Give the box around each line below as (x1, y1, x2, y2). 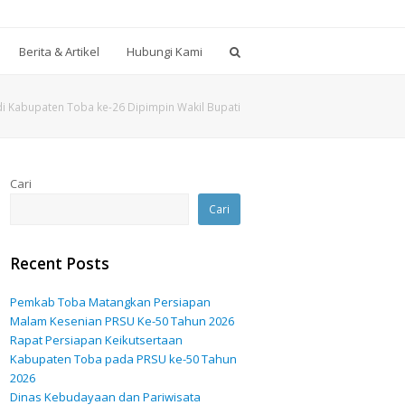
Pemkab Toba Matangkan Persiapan (10, 294, 212, 310)
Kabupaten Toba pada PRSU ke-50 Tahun (10, 351, 238, 367)
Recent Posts (10, 253, 110, 274)
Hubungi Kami (127, 42, 202, 60)
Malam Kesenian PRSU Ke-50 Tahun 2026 (10, 313, 235, 329)
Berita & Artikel (19, 42, 99, 60)
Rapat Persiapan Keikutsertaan (10, 332, 184, 348)
